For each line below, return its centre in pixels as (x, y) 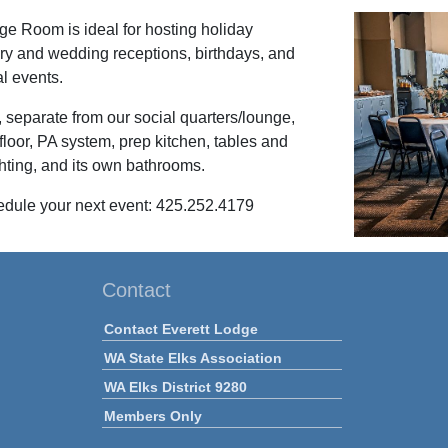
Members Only (152, 415)
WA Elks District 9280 (175, 386)
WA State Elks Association (192, 357)
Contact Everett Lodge (180, 328)
